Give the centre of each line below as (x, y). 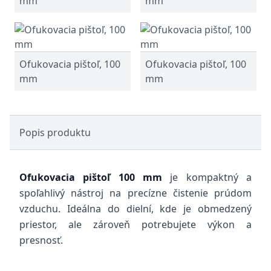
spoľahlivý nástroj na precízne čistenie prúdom (135, 193)
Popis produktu (55, 132)
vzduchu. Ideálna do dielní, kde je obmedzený (135, 209)
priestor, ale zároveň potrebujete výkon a (135, 224)
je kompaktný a (207, 177)
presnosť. (41, 240)
